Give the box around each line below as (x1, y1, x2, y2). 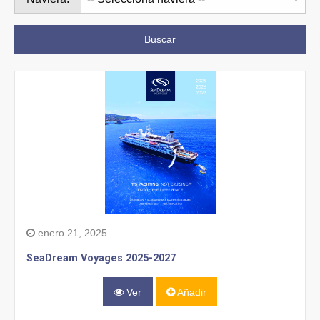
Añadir (174, 286, 206, 298)
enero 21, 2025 (35, 227, 107, 239)
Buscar (144, 34, 176, 46)
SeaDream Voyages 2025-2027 (26, 252, 176, 265)
